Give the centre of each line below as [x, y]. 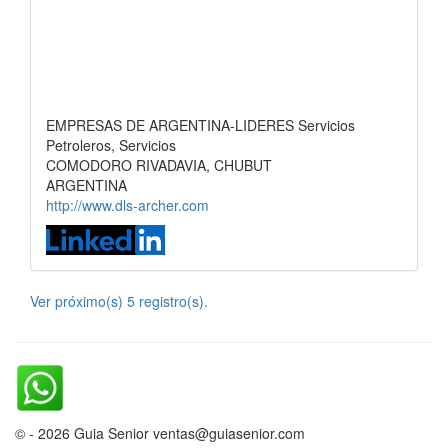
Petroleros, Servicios [111, 145]
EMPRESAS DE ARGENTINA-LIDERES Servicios [200, 125]
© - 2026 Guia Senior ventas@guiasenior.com [160, 433]
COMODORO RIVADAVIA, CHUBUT [159, 165]
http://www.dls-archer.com [127, 205]
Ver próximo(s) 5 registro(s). [119, 301]
